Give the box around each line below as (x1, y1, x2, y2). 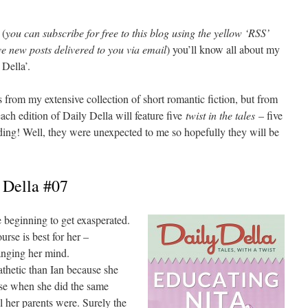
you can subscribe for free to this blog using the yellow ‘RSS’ (5, 25, 269, 40)
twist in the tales (186, 108, 255, 122)
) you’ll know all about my (166, 42, 280, 56)
